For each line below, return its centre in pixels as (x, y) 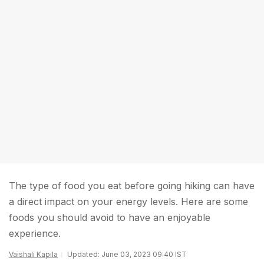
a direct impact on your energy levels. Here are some (128, 202)
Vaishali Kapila (33, 254)
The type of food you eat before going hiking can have (132, 186)
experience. (35, 233)
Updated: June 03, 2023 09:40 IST (127, 254)
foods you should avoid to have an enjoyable (110, 217)
